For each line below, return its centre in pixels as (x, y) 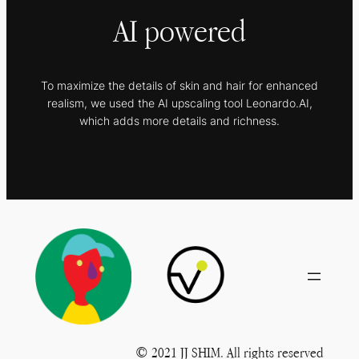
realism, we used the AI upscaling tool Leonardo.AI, (179, 103)
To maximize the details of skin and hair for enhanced (179, 86)
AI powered (179, 30)
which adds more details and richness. (179, 121)
